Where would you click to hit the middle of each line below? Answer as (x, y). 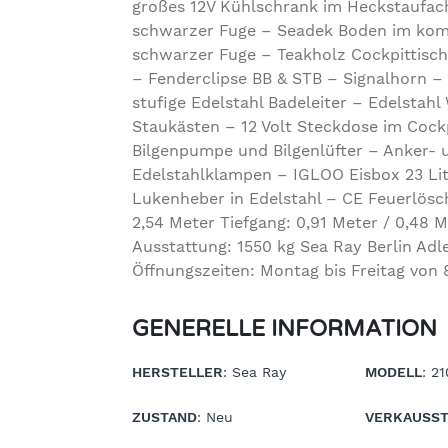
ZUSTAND (164, 416)
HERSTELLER (177, 371)
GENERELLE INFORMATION (284, 328)
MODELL (394, 371)
